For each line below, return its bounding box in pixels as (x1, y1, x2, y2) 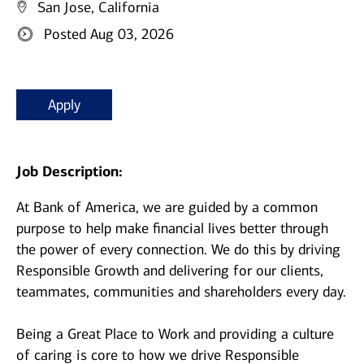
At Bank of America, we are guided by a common (16, 198, 318, 217)
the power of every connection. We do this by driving (16, 240, 340, 259)
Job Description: (16, 162, 123, 181)
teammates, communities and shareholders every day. (16, 283, 346, 301)
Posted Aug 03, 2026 (44, 25, 174, 44)
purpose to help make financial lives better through (16, 219, 328, 238)
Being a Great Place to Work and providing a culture (16, 325, 334, 344)
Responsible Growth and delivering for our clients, (16, 262, 323, 280)
